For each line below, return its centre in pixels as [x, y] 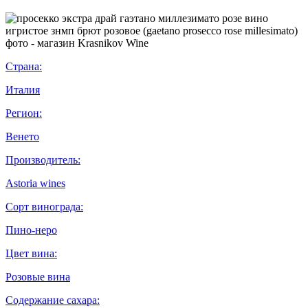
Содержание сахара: [53, 300]
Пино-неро [31, 230]
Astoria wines [35, 183]
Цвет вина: [31, 253]
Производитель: [43, 159]
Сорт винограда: [44, 206]
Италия [23, 89]
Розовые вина [38, 276]
